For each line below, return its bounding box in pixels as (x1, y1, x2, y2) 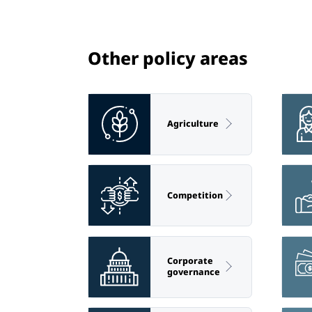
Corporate (167, 255, 213, 267)
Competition (167, 189, 223, 201)
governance (167, 266, 220, 279)
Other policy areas (88, 46, 248, 70)
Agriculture (167, 118, 219, 130)
